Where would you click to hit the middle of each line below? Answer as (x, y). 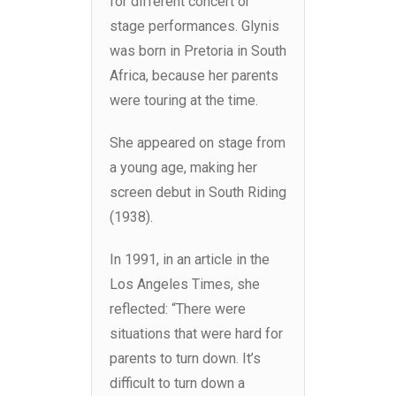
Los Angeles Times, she (185, 285)
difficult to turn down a (177, 384)
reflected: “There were (178, 309)
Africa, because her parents (194, 76)
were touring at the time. (184, 101)
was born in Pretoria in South (198, 51)
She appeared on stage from (198, 143)
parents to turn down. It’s (185, 359)
